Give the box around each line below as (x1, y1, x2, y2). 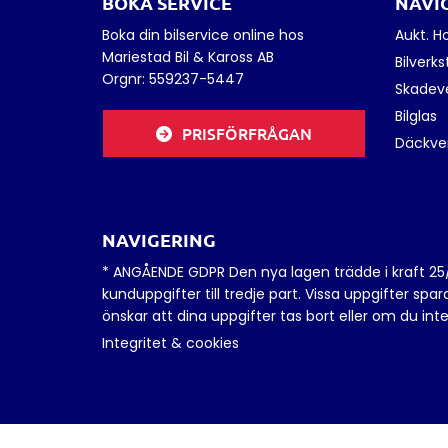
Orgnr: (102, 69, 149, 90)
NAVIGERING (102, 228, 216, 252)
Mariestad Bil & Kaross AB (102, 47, 278, 68)
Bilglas (394, 106, 437, 127)
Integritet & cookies (102, 333, 239, 354)
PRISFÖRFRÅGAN (181, 122, 312, 145)
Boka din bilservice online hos (102, 25, 304, 46)
